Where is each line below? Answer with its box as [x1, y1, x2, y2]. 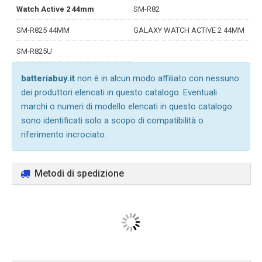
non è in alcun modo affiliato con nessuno [75, 73, 239, 84]
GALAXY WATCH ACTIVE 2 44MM [133, 26, 244, 35]
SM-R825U [16, 47, 52, 56]
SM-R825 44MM [16, 26, 70, 35]
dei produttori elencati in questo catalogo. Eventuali [21, 87, 217, 98]
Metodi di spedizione [35, 168, 124, 179]
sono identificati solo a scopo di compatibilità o [21, 115, 204, 126]
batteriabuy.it [21, 73, 75, 84]
